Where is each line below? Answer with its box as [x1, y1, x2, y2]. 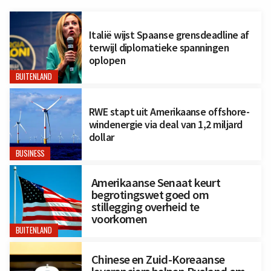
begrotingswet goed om [91, 187, 209, 203]
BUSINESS [15, 148, 45, 160]
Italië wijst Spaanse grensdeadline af [88, 28, 249, 42]
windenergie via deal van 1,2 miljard [88, 117, 243, 131]
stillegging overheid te [91, 199, 200, 215]
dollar [88, 129, 114, 144]
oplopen [88, 53, 126, 68]
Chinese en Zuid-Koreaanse [91, 252, 225, 268]
